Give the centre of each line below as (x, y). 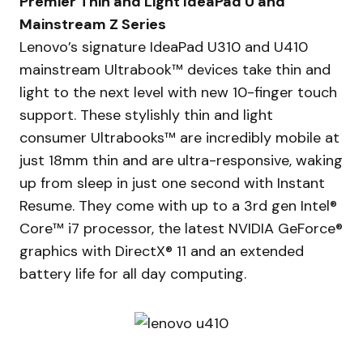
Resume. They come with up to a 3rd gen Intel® (178, 206)
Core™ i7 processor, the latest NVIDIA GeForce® (181, 228)
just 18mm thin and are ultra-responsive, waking (181, 160)
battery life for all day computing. (133, 274)
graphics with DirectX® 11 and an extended (162, 251)
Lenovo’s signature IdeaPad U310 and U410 (164, 47)
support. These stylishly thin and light (146, 115)
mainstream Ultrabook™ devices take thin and (175, 70)
